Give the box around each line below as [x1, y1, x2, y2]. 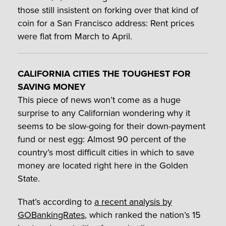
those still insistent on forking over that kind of [18, 3, 198, 17]
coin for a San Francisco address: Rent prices [18, 16, 194, 30]
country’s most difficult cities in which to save [18, 145, 194, 159]
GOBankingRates [18, 208, 85, 221]
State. [18, 172, 40, 185]
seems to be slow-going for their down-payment [18, 119, 205, 133]
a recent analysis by [94, 195, 172, 208]
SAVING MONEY [18, 80, 86, 93]
